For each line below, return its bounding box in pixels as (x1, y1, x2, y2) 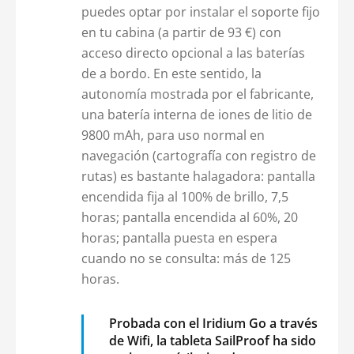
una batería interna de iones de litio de (81, 106, 312, 124)
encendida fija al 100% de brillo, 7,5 (81, 188, 288, 206)
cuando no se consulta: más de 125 (81, 250, 291, 268)
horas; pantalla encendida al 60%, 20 (81, 209, 298, 227)
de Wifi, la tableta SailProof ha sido (108, 332, 316, 350)
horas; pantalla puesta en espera (81, 229, 277, 247)
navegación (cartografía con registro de (81, 147, 316, 165)
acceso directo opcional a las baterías (81, 44, 305, 62)
